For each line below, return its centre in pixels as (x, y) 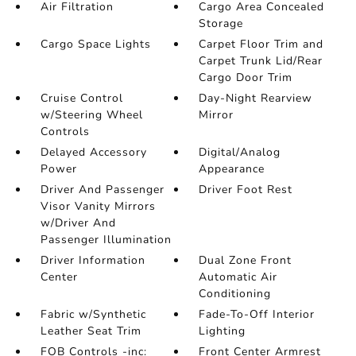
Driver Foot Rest (246, 190)
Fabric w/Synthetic (93, 315)
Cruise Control (81, 99)
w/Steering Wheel (91, 115)
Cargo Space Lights (95, 44)
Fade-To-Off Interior (257, 315)
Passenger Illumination (106, 240)
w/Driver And (78, 223)
